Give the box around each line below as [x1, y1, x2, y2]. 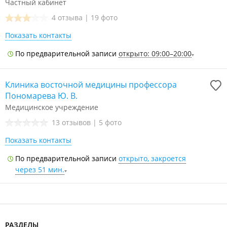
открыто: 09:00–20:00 [119, 49, 192, 58]
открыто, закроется [119, 154, 186, 163]
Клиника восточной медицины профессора [5, 79, 177, 90]
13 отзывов [52, 118, 93, 127]
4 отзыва [52, 13, 85, 22]
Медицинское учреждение [5, 102, 98, 112]
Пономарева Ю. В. [5, 90, 78, 101]
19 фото [91, 13, 118, 22]
